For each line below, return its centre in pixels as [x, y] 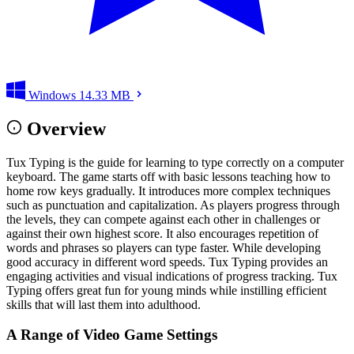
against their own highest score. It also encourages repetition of [162, 233]
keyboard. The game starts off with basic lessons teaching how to [168, 176]
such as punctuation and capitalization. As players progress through [173, 205]
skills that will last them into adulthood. [104, 304]
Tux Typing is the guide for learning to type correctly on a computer [175, 162]
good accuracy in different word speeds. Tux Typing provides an [167, 262]
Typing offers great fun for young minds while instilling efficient [166, 290]
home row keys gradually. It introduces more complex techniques [168, 190]
